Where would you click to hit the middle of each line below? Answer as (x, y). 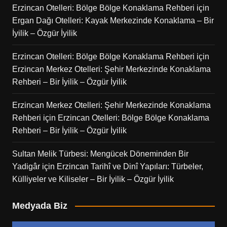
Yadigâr (26, 166)
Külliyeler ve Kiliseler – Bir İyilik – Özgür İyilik (93, 179)
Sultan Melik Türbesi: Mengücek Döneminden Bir (100, 154)
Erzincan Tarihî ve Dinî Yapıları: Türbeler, (130, 166)
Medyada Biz (40, 205)
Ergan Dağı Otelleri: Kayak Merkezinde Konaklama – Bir (113, 20)
